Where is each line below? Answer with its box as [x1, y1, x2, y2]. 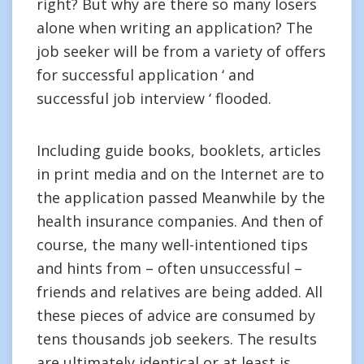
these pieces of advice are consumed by [37, 305, 315, 325]
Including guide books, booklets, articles [37, 141, 321, 160]
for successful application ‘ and [37, 65, 254, 84]
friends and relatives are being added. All [37, 282, 323, 301]
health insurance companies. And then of [37, 211, 323, 231]
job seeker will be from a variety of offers [37, 41, 326, 61]
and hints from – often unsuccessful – [37, 258, 302, 278]
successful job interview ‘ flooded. [37, 89, 271, 108]
